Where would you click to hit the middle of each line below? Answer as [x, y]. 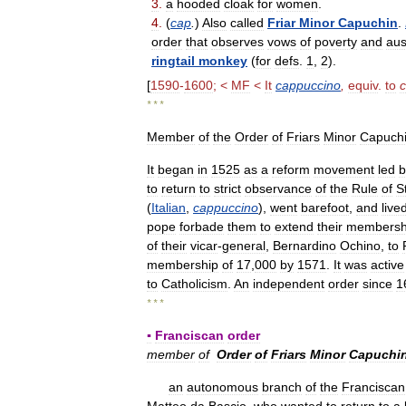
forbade [202, 226]
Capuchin [368, 23]
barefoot [325, 207]
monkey [223, 61]
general [244, 245]
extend [294, 226]
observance [278, 188]
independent [289, 283]
